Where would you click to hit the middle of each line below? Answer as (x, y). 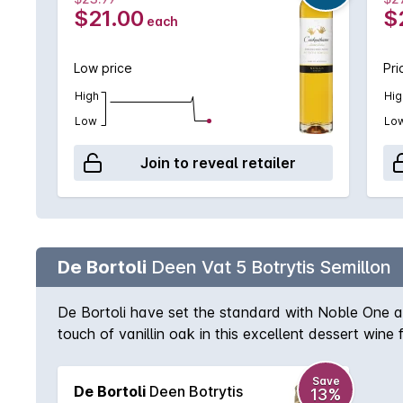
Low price (103, 68)
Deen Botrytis (194, 391)
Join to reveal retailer (218, 163)
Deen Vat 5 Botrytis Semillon (269, 267)
